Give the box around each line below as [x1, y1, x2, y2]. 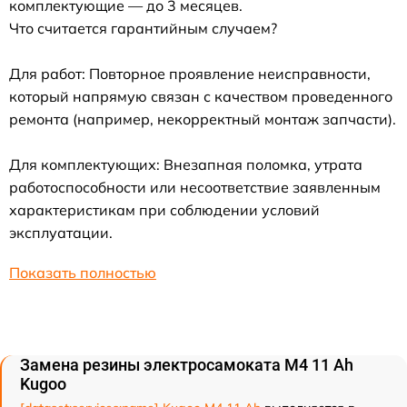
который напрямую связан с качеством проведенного [9, 86, 392, 105]
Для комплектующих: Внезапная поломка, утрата [9, 154, 362, 174]
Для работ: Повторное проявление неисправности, [9, 64, 371, 83]
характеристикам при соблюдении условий [9, 200, 320, 219]
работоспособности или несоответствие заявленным [9, 177, 381, 196]
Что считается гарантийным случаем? [9, 18, 277, 37]
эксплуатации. [9, 223, 113, 242]
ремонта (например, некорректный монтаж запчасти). [9, 109, 396, 128]
